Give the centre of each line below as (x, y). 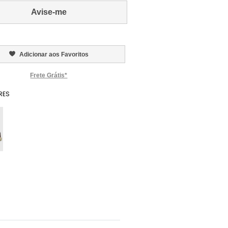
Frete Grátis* (49, 75)
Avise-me (49, 12)
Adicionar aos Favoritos (54, 54)
